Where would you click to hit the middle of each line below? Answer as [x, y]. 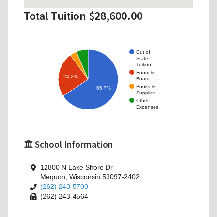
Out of [143, 52]
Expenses [147, 107]
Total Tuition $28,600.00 [83, 16]
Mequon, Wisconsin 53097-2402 [90, 177]
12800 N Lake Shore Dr [77, 168]
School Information [73, 145]
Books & [146, 86]
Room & [145, 72]
